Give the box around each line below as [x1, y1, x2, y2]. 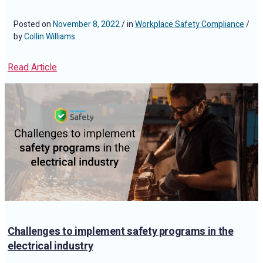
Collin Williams [24, 31, 75, 43]
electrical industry [8, 238, 93, 254]
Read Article [8, 60, 57, 75]
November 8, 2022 [53, 18, 120, 31]
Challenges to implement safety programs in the [8, 224, 234, 240]
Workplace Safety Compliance [135, 18, 244, 31]
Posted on [14, 18, 53, 31]
